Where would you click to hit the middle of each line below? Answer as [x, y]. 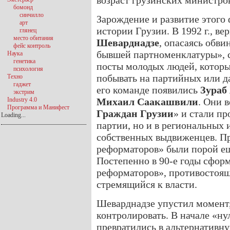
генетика [24, 61]
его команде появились [148, 90]
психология [28, 69]
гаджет [22, 84]
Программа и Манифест [38, 107]
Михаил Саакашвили [147, 102]
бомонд [23, 7]
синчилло [32, 15]
